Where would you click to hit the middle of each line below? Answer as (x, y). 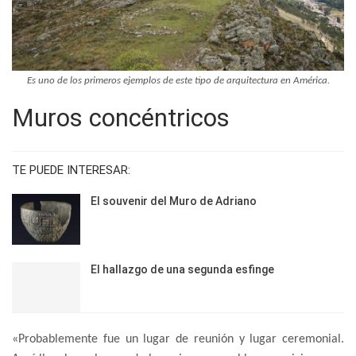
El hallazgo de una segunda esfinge (182, 269)
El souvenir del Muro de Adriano (174, 201)
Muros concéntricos (121, 118)
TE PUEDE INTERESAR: (71, 170)
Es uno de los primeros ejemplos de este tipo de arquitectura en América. (178, 80)
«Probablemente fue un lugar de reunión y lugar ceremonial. (178, 340)
